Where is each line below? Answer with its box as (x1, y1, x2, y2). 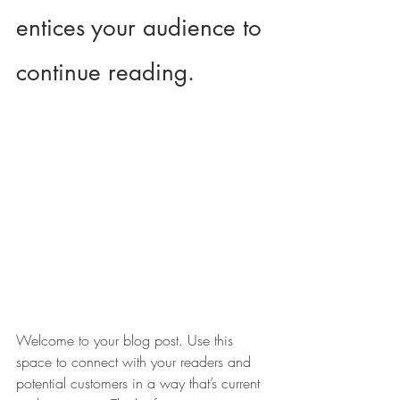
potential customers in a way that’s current (16, 373, 264, 394)
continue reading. (16, 57, 195, 87)
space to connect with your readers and (16, 352, 255, 372)
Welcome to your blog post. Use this (16, 330, 237, 351)
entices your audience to (16, 12, 269, 43)
